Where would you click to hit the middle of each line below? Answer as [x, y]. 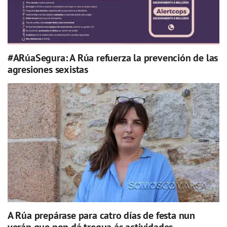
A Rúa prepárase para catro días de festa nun [101, 215]
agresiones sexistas [48, 70]
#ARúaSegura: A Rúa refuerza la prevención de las [113, 58]
